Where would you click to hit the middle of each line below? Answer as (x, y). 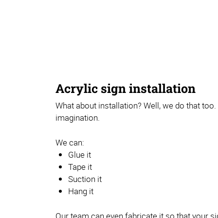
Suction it (85, 179)
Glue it (80, 154)
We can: (70, 142)
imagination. (78, 117)
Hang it (81, 191)
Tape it (80, 166)
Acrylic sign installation (126, 89)
